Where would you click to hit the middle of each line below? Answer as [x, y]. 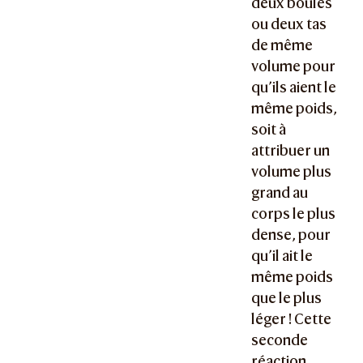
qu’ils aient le [294, 87]
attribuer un [291, 150]
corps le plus [294, 213]
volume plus [292, 171]
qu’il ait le [282, 255]
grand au [280, 192]
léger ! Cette [292, 318]
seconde [280, 340]
